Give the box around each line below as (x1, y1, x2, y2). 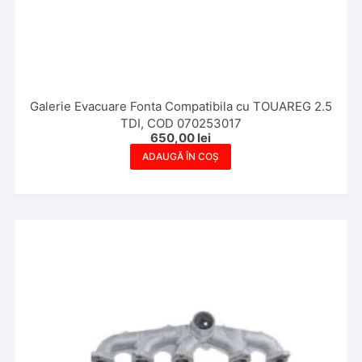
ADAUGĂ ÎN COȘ (142, 149, 220, 162)
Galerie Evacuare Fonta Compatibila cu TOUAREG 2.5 (29, 98, 332, 114)
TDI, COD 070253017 (120, 115, 242, 131)
